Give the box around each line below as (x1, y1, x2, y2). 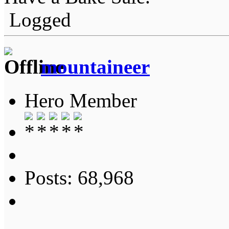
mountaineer (41, 55, 150, 78)
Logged (4, 8, 71, 31)
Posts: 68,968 (25, 167, 134, 189)
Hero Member (25, 89, 137, 112)
